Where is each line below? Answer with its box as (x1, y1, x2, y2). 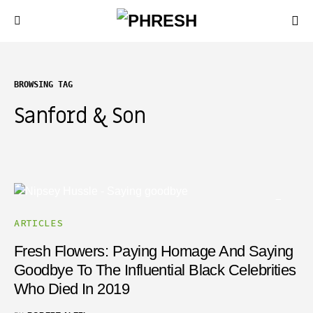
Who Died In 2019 (14, 280, 130, 298)
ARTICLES (14, 217, 63, 229)
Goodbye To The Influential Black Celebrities (14, 261, 296, 279)
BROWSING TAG (14, 80, 73, 89)
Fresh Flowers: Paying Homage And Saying (14, 242, 293, 260)
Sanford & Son (14, 103, 146, 130)
